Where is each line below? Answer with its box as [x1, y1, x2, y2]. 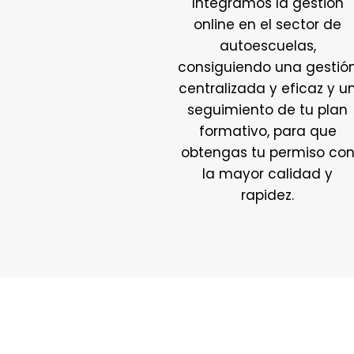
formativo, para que [198, 122, 337, 141]
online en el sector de [194, 15, 342, 35]
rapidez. [241, 186, 295, 205]
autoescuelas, [219, 36, 316, 56]
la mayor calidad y [202, 164, 333, 184]
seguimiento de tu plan [187, 100, 348, 120]
